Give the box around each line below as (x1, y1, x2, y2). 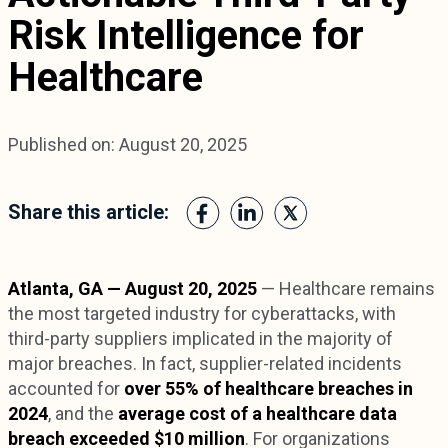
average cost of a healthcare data (118, 403, 397, 425)
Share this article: (8, 200, 169, 225)
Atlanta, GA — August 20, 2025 (8, 278, 257, 300)
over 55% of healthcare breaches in (124, 378, 413, 400)
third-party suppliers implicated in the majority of (8, 328, 393, 350)
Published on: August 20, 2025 (8, 134, 247, 156)
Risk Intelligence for (8, 12, 364, 60)
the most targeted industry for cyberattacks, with (8, 303, 396, 325)
